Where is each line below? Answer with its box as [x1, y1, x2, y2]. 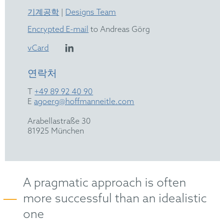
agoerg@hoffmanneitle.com [34, 97, 135, 107]
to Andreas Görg [88, 25, 150, 34]
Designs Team [65, 7, 116, 17]
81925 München [27, 126, 84, 136]
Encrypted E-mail [27, 25, 89, 34]
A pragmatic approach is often [23, 176, 187, 191]
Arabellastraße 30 [27, 116, 91, 126]
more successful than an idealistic [23, 192, 207, 206]
